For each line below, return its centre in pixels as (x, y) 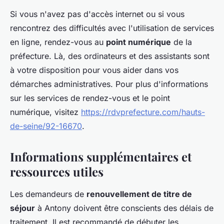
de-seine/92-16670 (46, 126)
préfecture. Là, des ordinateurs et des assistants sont (110, 56)
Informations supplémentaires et (101, 156)
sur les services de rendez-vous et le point (90, 98)
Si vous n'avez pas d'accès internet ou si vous (97, 14)
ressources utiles (57, 171)
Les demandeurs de (48, 194)
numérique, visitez (45, 112)
